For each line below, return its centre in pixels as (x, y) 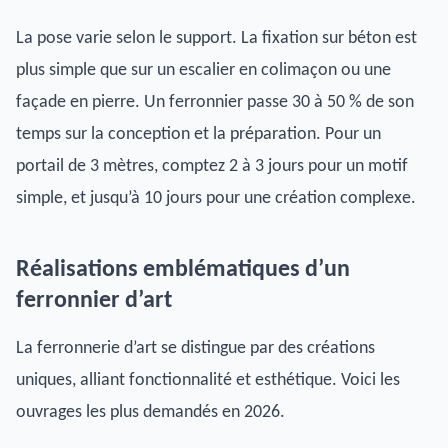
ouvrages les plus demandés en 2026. (150, 412)
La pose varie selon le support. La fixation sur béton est (216, 38)
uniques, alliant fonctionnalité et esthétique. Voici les (208, 380)
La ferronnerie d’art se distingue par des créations (195, 348)
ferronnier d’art (94, 300)
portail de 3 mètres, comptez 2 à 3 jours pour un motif (212, 166)
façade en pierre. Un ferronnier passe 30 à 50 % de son (215, 102)
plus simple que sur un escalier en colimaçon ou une (203, 70)
